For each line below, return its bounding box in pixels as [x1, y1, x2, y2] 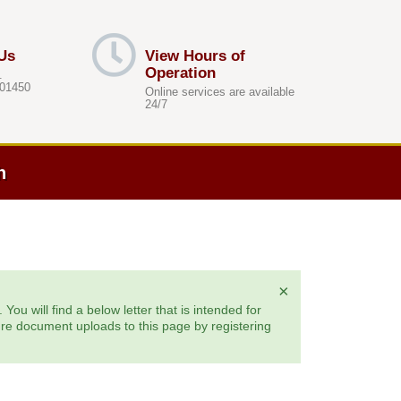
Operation [144, 64, 216, 81]
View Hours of [144, 47, 245, 64]
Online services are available [144, 85, 294, 98]
